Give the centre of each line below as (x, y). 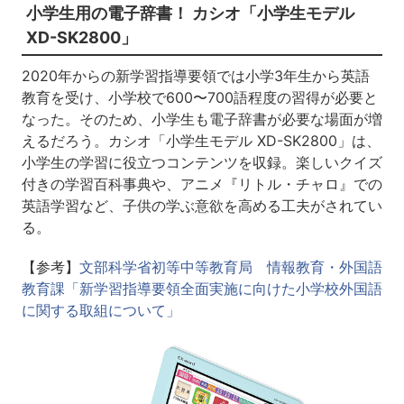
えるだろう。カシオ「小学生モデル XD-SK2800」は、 (201, 141)
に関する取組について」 (101, 310)
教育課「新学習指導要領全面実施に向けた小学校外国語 (202, 289)
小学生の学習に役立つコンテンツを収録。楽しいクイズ (202, 162)
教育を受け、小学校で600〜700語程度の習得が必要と (199, 97)
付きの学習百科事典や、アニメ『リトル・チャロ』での (202, 184)
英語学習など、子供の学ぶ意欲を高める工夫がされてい (202, 206)
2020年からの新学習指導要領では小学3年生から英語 (195, 76)
